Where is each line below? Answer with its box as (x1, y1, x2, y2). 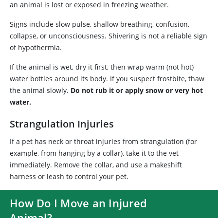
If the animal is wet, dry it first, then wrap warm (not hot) (10, 62, 194, 72)
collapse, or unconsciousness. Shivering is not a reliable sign (10, 31, 207, 40)
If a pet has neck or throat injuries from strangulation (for (10, 137, 197, 146)
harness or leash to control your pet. (10, 172, 128, 181)
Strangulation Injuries (10, 117, 114, 130)
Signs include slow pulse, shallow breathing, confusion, (10, 19, 189, 29)
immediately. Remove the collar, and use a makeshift (10, 160, 182, 169)
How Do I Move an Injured (10, 196, 147, 210)
